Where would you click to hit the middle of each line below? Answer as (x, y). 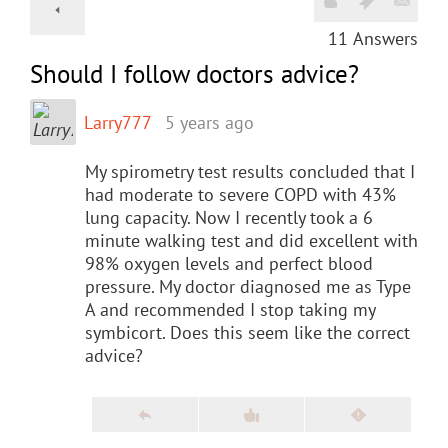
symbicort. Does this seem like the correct (247, 332)
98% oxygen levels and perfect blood (229, 263)
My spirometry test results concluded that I (250, 171)
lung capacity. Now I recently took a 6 (229, 217)
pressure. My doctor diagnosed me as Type (248, 286)
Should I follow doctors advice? (194, 73)
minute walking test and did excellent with (251, 240)
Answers (385, 38)
